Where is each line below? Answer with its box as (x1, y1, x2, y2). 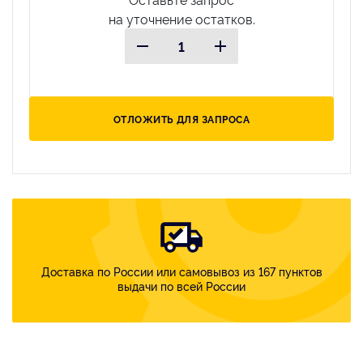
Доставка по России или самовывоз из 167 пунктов (41, 263, 322, 279)
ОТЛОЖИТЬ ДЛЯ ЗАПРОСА (113, 111, 250, 126)
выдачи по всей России (117, 277, 246, 293)
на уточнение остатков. (108, 9, 255, 28)
